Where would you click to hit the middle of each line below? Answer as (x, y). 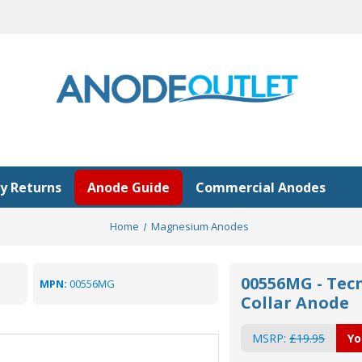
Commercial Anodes (261, 187)
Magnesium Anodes (200, 226)
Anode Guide (128, 187)
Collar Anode (295, 303)
